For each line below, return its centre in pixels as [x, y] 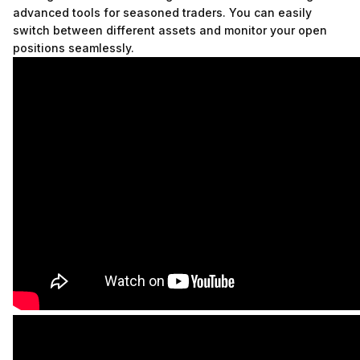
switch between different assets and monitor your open [170, 30]
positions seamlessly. [74, 48]
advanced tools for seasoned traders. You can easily [162, 12]
